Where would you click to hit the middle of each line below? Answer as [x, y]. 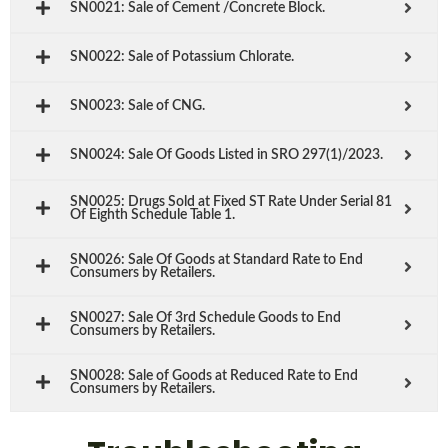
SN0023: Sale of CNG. [137, 105]
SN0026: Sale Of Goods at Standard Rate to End [216, 259]
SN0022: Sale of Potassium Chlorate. [182, 56]
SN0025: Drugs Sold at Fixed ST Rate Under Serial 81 [231, 201]
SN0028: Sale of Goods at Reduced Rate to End [214, 375]
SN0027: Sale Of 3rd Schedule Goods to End [205, 317]
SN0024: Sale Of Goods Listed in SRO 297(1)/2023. [226, 154]
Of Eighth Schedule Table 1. [152, 214]
